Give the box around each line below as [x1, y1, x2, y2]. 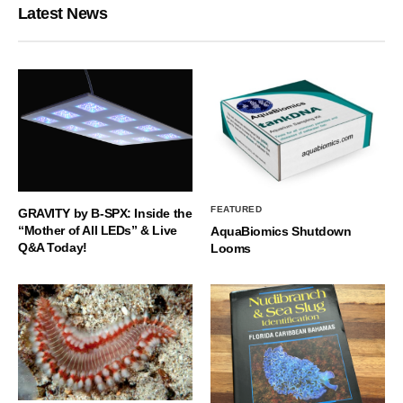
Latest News [18, 4, 108, 22]
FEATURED [210, 204, 262, 215]
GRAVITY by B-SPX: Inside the [18, 206, 193, 221]
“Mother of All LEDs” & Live [18, 223, 177, 238]
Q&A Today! [18, 240, 87, 255]
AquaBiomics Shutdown [210, 224, 352, 239]
